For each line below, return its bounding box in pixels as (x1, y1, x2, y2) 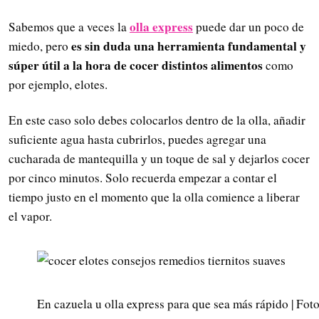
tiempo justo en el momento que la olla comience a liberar (9, 189, 300, 206)
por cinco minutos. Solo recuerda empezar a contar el (9, 169, 277, 187)
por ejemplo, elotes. (9, 75, 108, 93)
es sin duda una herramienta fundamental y (71, 36, 306, 55)
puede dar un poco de (193, 18, 304, 35)
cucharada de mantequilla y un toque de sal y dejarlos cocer (9, 150, 310, 167)
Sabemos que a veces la (9, 18, 130, 35)
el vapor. (9, 208, 52, 225)
